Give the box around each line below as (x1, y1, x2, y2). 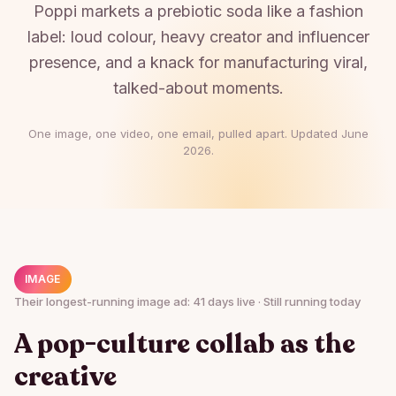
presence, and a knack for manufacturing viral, (28, 53, 368, 72)
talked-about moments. (112, 79, 284, 97)
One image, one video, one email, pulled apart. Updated (27, 126, 341, 141)
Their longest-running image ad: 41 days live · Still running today (14, 294, 361, 308)
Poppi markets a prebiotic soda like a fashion (33, 2, 363, 20)
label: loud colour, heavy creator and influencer (27, 27, 369, 46)
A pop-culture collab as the (14, 326, 355, 362)
